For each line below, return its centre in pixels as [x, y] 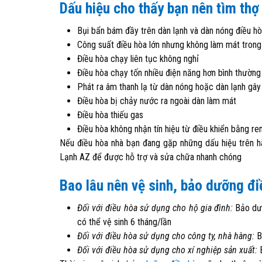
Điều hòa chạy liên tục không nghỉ [138, 59]
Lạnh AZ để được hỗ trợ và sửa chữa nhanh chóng [151, 157]
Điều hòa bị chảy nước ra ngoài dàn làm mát [157, 101]
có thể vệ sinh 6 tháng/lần [124, 222]
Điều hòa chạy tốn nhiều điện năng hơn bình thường [169, 73]
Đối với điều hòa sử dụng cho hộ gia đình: [155, 208]
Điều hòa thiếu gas [110, 115]
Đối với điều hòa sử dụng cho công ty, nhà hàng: [166, 236]
